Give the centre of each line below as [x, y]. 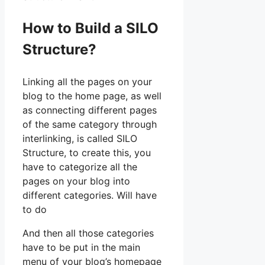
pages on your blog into [76, 181]
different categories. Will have [90, 195]
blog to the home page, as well [92, 96]
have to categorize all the [80, 167]
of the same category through [90, 125]
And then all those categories [88, 233]
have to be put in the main [81, 248]
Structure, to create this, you [87, 153]
